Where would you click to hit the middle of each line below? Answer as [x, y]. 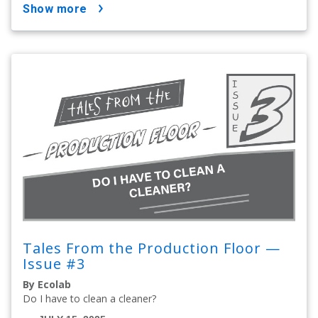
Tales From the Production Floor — [152, 248]
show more [59, 9]
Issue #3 [54, 263]
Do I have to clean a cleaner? [89, 298]
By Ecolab [47, 284]
